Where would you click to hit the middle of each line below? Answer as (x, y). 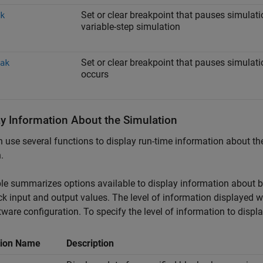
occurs (95, 74)
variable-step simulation (131, 27)
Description (90, 243)
